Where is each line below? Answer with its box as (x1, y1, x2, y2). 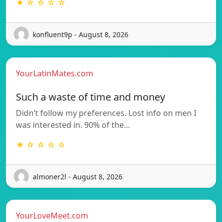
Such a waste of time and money (16, 90, 165, 104)
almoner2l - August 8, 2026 (33, 171, 122, 181)
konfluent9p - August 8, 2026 (33, 29, 128, 39)
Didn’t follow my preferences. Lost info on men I (16, 108, 196, 119)
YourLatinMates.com (16, 68, 93, 79)
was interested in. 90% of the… (16, 119, 130, 131)
